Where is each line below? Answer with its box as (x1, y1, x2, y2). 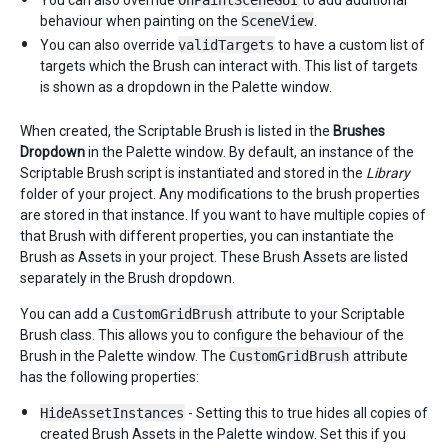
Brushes (333, 123, 385, 139)
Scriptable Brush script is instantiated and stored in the (20, 165, 366, 181)
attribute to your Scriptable (233, 306, 405, 322)
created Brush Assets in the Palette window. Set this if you (40, 426, 406, 442)
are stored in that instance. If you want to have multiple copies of (20, 207, 426, 223)
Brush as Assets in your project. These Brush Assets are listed (20, 249, 408, 265)
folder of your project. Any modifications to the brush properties (20, 186, 420, 202)
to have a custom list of (275, 37, 425, 53)
